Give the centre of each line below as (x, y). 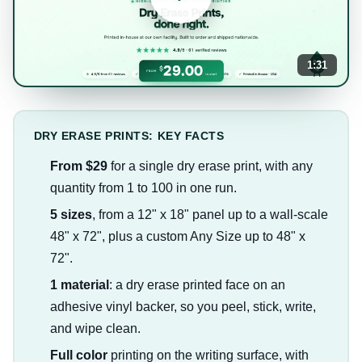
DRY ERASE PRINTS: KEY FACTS (129, 136)
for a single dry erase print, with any (210, 166)
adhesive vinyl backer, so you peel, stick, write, (183, 307)
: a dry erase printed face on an (197, 285)
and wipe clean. (95, 329)
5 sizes (71, 215)
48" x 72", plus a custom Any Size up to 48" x (177, 237)
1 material (79, 285)
